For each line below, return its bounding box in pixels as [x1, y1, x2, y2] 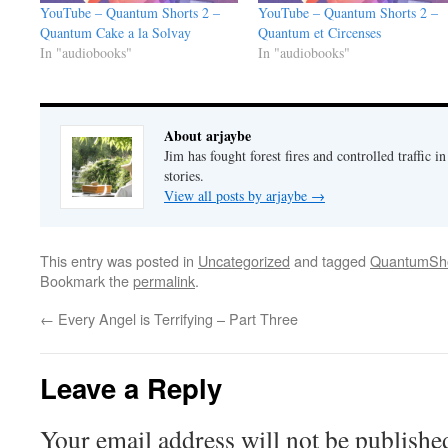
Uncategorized [198, 250, 290, 272]
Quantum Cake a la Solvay [40, 23, 191, 43]
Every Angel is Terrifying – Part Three [54, 308, 298, 330]
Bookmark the [40, 270, 133, 292]
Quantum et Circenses [257, 23, 381, 43]
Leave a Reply [40, 368, 222, 408]
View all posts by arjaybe [164, 186, 311, 206]
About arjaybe [164, 125, 251, 147]
